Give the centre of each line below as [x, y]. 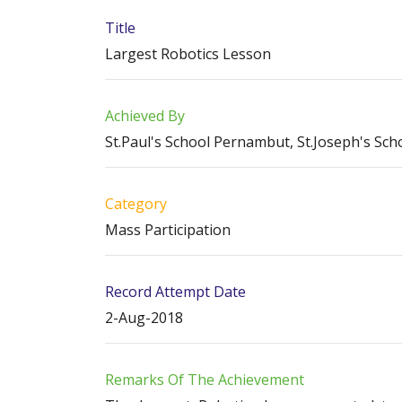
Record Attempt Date [175, 292]
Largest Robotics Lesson [188, 54]
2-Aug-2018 [144, 318]
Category [136, 204]
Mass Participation [168, 230]
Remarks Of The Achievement [205, 380]
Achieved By [145, 116]
